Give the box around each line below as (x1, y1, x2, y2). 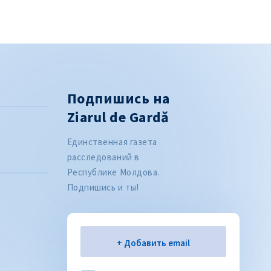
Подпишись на (67, 88, 170, 108)
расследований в (67, 151, 140, 163)
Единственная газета (67, 135, 157, 148)
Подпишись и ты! (67, 181, 139, 193)
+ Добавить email (116, 237, 190, 249)
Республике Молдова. (67, 166, 160, 178)
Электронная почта (90, 236, 177, 248)
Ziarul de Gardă (67, 107, 169, 126)
